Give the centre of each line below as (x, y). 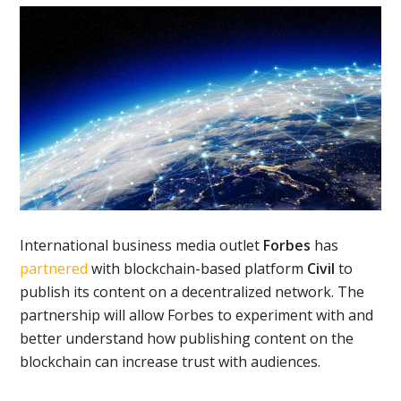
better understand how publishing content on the (187, 338)
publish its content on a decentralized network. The (192, 291)
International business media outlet (142, 245)
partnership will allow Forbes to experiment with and (197, 315)
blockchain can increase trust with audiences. (171, 361)
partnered (54, 268)
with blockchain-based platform (198, 268)
